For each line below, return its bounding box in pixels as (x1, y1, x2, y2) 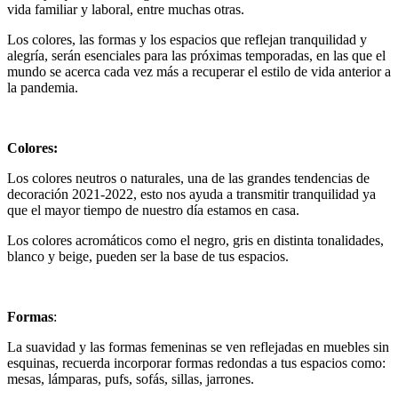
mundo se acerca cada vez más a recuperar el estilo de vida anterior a (7, 63, 391, 79)
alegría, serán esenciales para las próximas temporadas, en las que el (7, 47, 386, 63)
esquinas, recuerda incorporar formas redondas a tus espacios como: (7, 354, 386, 370)
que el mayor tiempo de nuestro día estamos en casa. (7, 202, 299, 218)
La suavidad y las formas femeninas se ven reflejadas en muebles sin (7, 338, 389, 354)
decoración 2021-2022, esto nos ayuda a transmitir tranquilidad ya (7, 186, 376, 202)
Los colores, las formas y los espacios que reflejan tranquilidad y (7, 31, 367, 47)
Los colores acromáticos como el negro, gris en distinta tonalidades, (7, 232, 384, 248)
